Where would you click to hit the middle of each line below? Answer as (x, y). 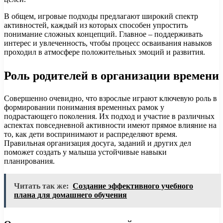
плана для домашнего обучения (70, 195)
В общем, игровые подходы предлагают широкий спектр (101, 16)
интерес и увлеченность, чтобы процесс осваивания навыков (108, 43)
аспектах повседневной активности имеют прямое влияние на (110, 125)
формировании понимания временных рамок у (84, 108)
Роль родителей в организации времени (111, 76)
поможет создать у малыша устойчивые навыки (85, 152)
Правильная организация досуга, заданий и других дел (98, 143)
